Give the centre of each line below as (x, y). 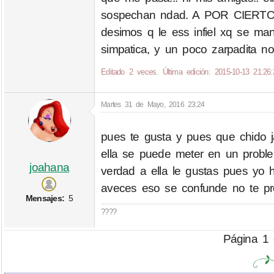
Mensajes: (45, 198)
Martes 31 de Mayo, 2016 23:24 (153, 105)
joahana (50, 167)
